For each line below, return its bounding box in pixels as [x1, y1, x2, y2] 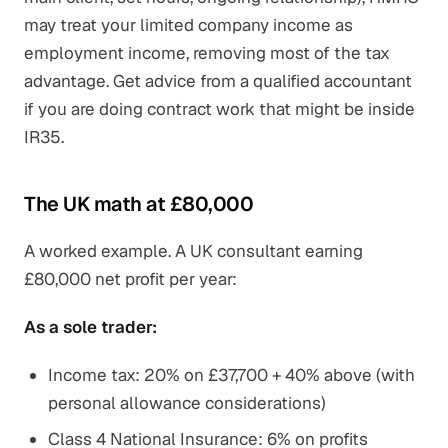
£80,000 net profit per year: [24, 268, 237, 290]
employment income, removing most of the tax [24, 42, 390, 64]
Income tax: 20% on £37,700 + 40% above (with [48, 364, 415, 386]
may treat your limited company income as [24, 14, 353, 36]
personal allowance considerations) [48, 392, 326, 414]
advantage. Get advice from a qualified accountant [24, 70, 412, 92]
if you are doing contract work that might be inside [24, 98, 415, 120]
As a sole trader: [24, 316, 157, 338]
